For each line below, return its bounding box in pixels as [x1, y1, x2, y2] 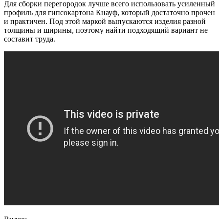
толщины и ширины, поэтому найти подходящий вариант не [4, 26, 208, 35]
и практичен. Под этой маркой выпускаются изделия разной [4, 17, 206, 26]
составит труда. [4, 35, 55, 44]
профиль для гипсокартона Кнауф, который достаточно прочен [4, 8, 215, 17]
